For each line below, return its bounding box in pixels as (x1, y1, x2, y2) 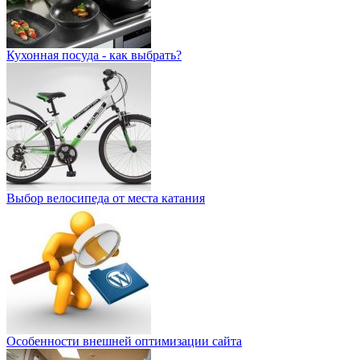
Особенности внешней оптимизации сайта (6, 333, 242, 348)
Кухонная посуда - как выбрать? (6, 47, 182, 62)
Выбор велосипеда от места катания (6, 190, 205, 205)
